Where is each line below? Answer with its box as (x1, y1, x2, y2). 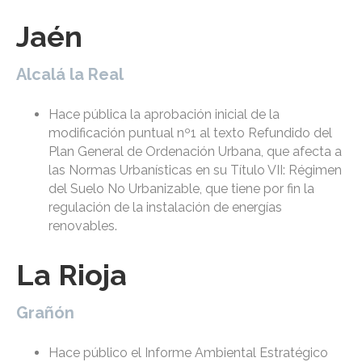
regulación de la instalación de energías (48, 200, 282, 216)
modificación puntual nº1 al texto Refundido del (48, 125, 332, 141)
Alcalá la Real (16, 65, 124, 85)
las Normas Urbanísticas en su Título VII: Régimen (48, 162, 342, 179)
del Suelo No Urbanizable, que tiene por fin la (48, 181, 314, 197)
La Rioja (16, 258, 127, 293)
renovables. (48, 218, 117, 234)
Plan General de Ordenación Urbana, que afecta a (48, 144, 342, 160)
